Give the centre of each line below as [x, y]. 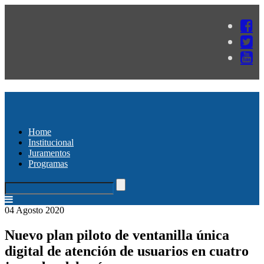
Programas [48, 163]
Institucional [51, 142]
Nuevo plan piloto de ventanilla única [117, 235]
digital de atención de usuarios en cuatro [127, 251]
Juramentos [49, 153]
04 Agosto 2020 [34, 210]
